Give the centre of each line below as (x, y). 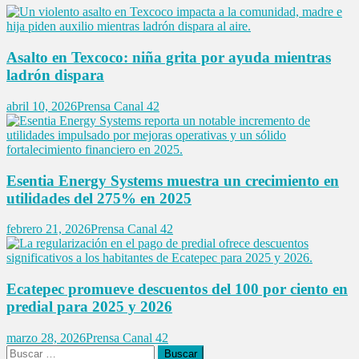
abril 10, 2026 (42, 106)
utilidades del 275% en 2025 (99, 198)
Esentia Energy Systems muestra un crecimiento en (173, 180)
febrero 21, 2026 (48, 229)
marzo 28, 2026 (46, 337)
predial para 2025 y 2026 (89, 307)
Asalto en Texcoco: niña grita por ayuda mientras (169, 58)
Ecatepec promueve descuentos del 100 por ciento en (177, 289)
